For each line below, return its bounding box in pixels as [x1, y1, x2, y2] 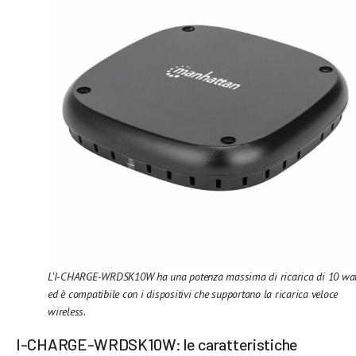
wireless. [48, 304, 88, 319]
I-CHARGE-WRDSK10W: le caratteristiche [16, 335, 298, 354]
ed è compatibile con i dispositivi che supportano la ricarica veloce [48, 286, 339, 301]
